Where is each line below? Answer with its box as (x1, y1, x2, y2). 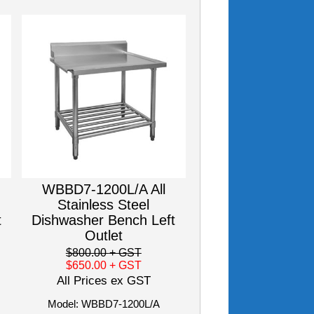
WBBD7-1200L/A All (41, 182, 165, 198)
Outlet (84, 228, 123, 244)
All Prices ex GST (56, 274, 151, 288)
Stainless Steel (57, 197, 150, 213)
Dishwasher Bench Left (32, 212, 176, 228)
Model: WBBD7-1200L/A (47, 298, 160, 310)
